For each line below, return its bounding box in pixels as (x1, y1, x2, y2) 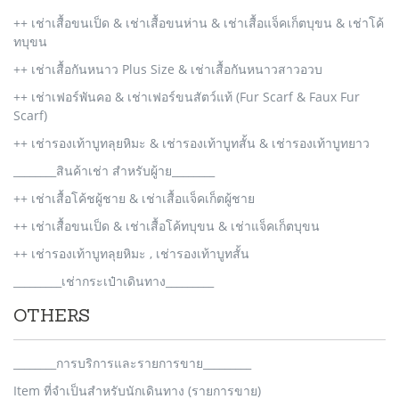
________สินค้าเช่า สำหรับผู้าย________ (13, 162, 215, 179)
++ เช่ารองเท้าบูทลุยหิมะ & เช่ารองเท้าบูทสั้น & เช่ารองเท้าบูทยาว (13, 134, 370, 151)
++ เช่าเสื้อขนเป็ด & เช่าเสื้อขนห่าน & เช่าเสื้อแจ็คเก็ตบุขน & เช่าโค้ (13, 14, 384, 31)
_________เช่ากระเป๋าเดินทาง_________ (13, 273, 214, 289)
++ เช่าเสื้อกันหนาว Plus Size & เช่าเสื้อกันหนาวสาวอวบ (13, 61, 322, 77)
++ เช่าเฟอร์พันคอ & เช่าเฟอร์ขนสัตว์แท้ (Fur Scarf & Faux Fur (13, 88, 360, 105)
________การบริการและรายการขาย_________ (13, 354, 251, 371)
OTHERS (13, 308, 90, 326)
